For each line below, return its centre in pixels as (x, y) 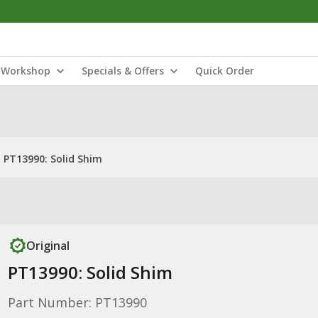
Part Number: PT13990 (77, 302)
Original (48, 246)
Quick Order (225, 71)
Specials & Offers (123, 71)
